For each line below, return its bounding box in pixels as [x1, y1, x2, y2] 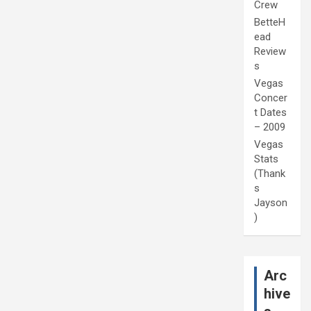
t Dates [254, 106, 287, 119]
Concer [254, 92, 287, 105]
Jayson [254, 196, 287, 210]
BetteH [254, 16, 285, 29]
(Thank [254, 167, 285, 180]
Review [254, 45, 286, 58]
